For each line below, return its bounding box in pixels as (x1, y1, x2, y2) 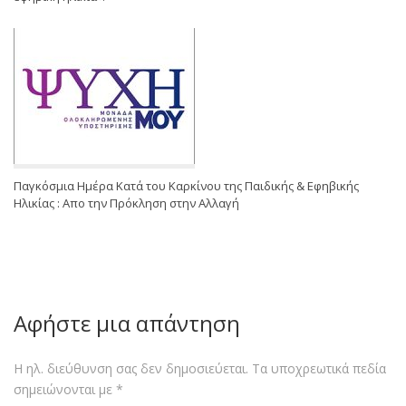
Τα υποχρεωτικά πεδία (252, 360, 386, 378)
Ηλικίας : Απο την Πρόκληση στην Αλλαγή (14, 195, 239, 212)
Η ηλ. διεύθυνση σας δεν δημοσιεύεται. (14, 360, 248, 378)
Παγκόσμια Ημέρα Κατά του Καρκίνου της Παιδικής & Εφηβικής (14, 178, 359, 195)
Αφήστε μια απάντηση (14, 308, 240, 339)
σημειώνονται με (14, 381, 116, 399)
